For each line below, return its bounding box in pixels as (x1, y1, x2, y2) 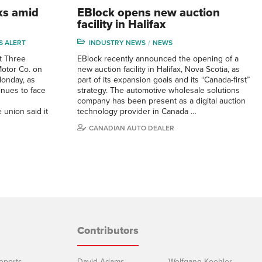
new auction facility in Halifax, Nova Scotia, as (77, 64, 240, 74)
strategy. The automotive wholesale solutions (77, 85, 240, 95)
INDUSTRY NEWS (89, 38, 146, 47)
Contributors (77, 223, 139, 237)
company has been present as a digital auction (77, 95, 246, 106)
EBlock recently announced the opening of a (77, 53, 239, 64)
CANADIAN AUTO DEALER (89, 123, 174, 132)
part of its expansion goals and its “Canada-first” (77, 74, 250, 85)
